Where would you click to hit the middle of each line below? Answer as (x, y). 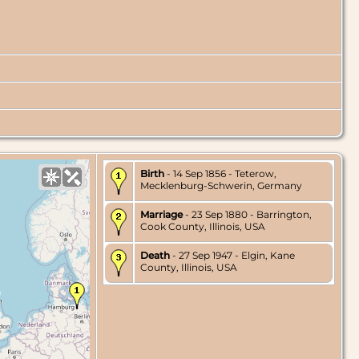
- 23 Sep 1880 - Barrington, (247, 215)
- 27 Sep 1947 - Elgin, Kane (232, 256)
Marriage (161, 215)
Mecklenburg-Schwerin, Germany (221, 186)
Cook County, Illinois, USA (203, 227)
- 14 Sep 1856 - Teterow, (220, 174)
